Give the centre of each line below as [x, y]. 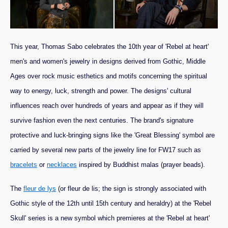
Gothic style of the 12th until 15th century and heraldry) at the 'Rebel [111, 203]
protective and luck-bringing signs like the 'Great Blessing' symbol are [112, 135]
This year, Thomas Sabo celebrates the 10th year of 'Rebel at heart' [109, 46]
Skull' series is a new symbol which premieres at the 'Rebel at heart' [110, 218]
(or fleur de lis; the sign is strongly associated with [131, 188]
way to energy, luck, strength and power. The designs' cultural [101, 91]
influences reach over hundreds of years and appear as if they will [107, 105]
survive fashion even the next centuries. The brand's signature [102, 120]
